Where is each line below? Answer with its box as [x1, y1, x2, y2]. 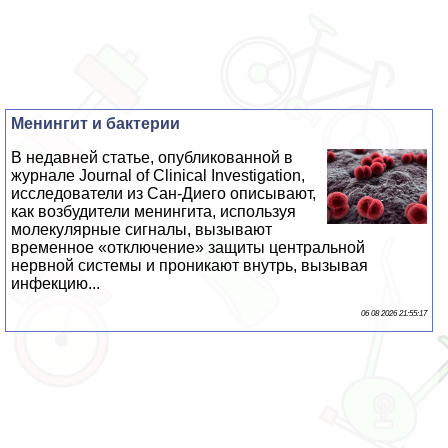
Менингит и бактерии [11, 114, 181, 132]
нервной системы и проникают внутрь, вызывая [11, 256, 369, 274]
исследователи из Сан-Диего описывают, [11, 184, 317, 202]
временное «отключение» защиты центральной [11, 238, 366, 256]
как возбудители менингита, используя [11, 202, 297, 220]
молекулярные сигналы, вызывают [11, 220, 273, 238]
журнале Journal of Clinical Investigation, [11, 166, 306, 184]
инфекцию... [11, 274, 101, 292]
